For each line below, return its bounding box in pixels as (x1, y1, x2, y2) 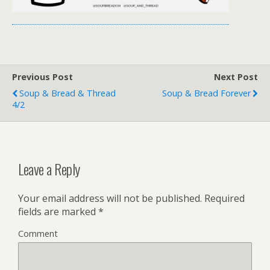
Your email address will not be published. (18, 191, 202, 205)
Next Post (214, 71, 258, 83)
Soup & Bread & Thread (19, 87, 116, 99)
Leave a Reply (18, 157, 80, 180)
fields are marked (18, 204, 98, 218)
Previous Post (12, 71, 73, 83)
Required (202, 191, 245, 205)
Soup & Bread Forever (162, 87, 251, 99)
